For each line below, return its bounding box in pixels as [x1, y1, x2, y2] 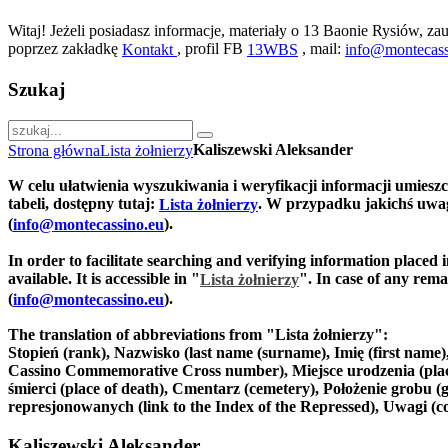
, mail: [298, 39, 345, 57]
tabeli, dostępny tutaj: [8, 195, 159, 213]
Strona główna [8, 142, 100, 160]
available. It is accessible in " [8, 269, 200, 287]
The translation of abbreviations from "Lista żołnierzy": [8, 326, 388, 344]
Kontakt [122, 41, 177, 59]
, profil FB [177, 39, 247, 57]
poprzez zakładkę [8, 39, 122, 57]
